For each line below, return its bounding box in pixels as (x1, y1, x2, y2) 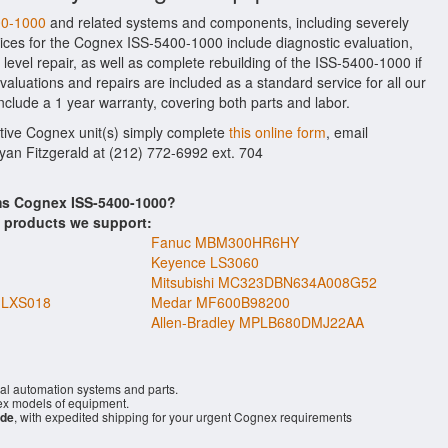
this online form (229, 122, 326, 142)
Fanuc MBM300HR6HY (151, 232, 299, 252)
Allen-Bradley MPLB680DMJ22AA (151, 312, 364, 332)
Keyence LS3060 (151, 252, 259, 272)
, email (326, 122, 368, 142)
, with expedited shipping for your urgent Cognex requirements (14, 408, 352, 425)
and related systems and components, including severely (46, 12, 409, 32)
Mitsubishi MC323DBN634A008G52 (151, 272, 377, 292)
